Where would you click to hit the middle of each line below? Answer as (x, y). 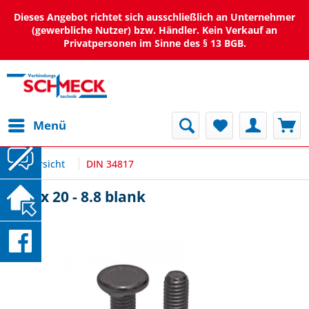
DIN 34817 (110, 164)
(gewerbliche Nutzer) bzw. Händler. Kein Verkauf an (154, 30)
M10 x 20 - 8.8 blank (76, 197)
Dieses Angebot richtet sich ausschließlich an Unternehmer (154, 17)
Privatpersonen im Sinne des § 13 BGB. (154, 43)
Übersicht (42, 164)
